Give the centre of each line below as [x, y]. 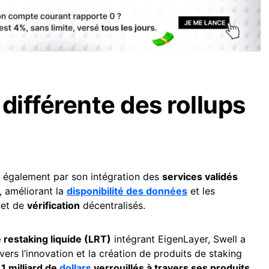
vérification [53, 205]
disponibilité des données [127, 191]
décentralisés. [113, 205]
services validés [200, 176]
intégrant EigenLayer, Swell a [178, 239]
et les [201, 191]
